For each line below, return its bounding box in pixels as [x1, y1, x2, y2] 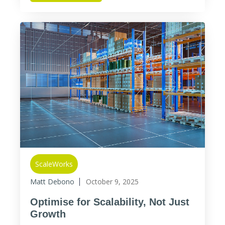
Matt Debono [30, 177, 74, 186]
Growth [30, 208, 66, 219]
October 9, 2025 [86, 177, 139, 186]
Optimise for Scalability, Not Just [30, 196, 189, 207]
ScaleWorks [35, 159, 73, 169]
